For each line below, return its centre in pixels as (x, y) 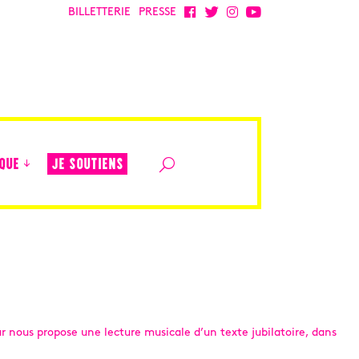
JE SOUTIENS (87, 165)
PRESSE (157, 12)
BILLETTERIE (99, 12)
